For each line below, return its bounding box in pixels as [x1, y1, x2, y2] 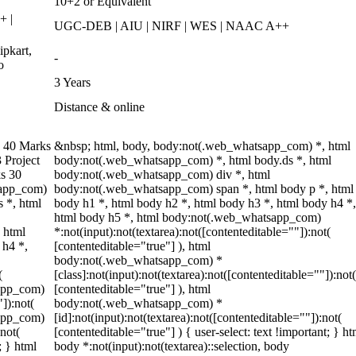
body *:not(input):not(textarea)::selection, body [54, 339, 289, 353]
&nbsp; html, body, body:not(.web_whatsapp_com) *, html [54, 139, 350, 153]
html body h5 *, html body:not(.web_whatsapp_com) [54, 211, 321, 224]
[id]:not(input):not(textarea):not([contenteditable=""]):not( [54, 311, 342, 324]
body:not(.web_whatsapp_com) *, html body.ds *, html [54, 153, 331, 167]
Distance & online [54, 100, 145, 114]
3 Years [54, 75, 91, 89]
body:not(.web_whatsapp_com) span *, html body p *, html [54, 182, 354, 195]
